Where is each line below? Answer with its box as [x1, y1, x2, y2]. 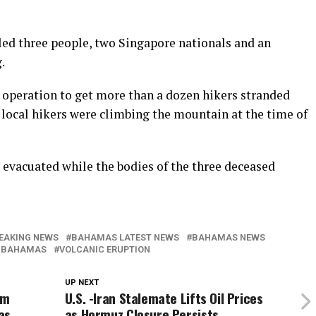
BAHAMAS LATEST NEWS [71, 232, 179, 243]
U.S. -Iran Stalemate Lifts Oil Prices [64, 288, 263, 309]
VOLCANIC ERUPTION [59, 244, 150, 255]
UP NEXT [64, 278, 99, 288]
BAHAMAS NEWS [192, 232, 265, 243]
